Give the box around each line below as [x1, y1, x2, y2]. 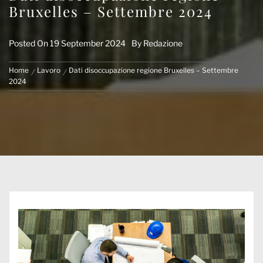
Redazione [143, 38, 183, 48]
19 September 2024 [50, 38, 126, 48]
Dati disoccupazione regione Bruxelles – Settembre [69, 66, 238, 75]
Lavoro [37, 66, 60, 75]
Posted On [9, 38, 50, 48]
